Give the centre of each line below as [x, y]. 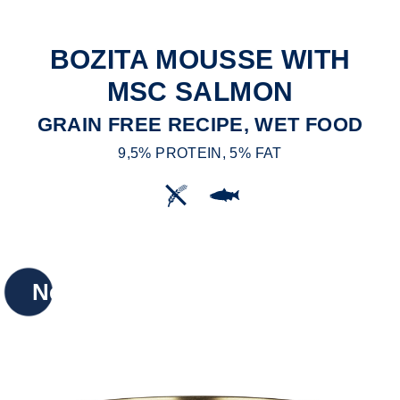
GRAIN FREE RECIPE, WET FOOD [200, 125]
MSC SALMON [200, 92]
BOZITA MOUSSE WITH [200, 60]
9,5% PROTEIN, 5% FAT [200, 154]
